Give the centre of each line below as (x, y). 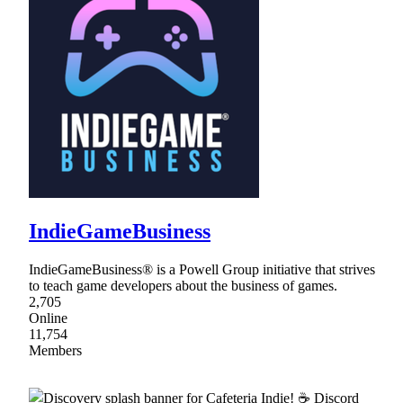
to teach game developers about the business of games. (183, 285)
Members (55, 350)
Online (48, 318)
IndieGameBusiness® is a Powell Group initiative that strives (202, 269)
